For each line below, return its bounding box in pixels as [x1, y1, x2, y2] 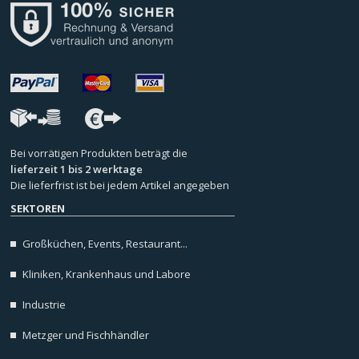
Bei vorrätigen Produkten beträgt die [10, 146, 188, 161]
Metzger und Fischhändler [22, 328, 150, 343]
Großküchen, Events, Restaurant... [22, 236, 188, 252]
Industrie [22, 297, 67, 313]
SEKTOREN [10, 201, 66, 216]
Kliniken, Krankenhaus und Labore [22, 267, 192, 282]
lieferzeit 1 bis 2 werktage [10, 162, 143, 177]
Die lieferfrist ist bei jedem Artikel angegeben [10, 178, 230, 193]
